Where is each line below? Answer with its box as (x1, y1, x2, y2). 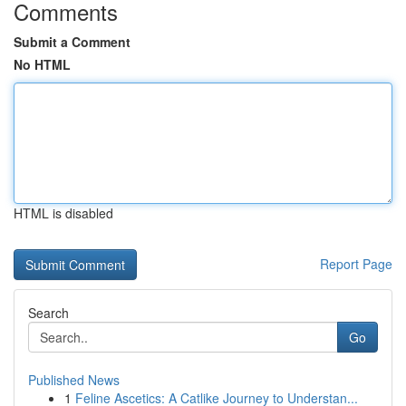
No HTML (14, 55, 71, 73)
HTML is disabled (14, 204, 113, 222)
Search (28, 304, 69, 322)
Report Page (320, 255, 392, 273)
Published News (28, 371, 120, 389)
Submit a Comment (14, 33, 130, 51)
